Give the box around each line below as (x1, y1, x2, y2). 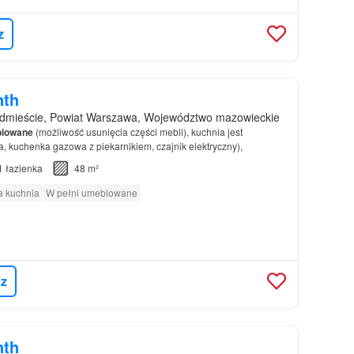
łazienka (5, 160, 43, 175)
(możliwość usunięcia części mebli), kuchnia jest (32, 124, 243, 138)
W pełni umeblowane (45, 185, 137, 199)
